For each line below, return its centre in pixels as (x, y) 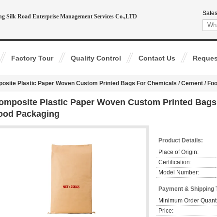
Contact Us (157, 58)
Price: (166, 211)
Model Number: (179, 172)
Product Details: (181, 140)
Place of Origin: (178, 152)
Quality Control (96, 58)
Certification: (175, 162)
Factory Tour (32, 58)
